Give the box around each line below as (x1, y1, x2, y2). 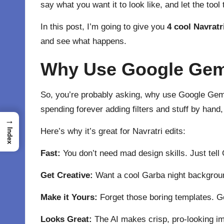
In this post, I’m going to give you (40, 22, 167, 31)
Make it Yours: (40, 192, 97, 202)
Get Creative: (40, 170, 93, 180)
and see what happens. (40, 36, 126, 46)
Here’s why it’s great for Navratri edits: (40, 126, 185, 136)
